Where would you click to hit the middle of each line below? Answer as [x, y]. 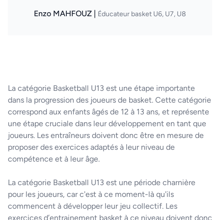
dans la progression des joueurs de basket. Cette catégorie [110, 100]
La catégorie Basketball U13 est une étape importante [101, 88]
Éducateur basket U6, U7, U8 [142, 14]
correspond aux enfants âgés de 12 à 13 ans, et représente [109, 112]
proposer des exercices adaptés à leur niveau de [91, 147]
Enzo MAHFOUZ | [66, 14]
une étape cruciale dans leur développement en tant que [107, 124]
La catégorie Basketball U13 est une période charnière [102, 182]
